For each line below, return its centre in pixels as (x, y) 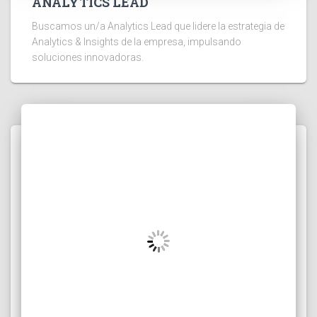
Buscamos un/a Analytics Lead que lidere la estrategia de (158, 27)
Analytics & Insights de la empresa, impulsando (137, 42)
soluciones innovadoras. (88, 58)
